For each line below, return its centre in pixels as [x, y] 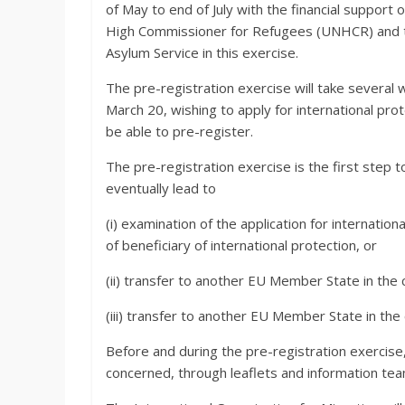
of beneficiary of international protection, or [241, 245]
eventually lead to [161, 188]
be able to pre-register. [179, 131]
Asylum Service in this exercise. [202, 52]
